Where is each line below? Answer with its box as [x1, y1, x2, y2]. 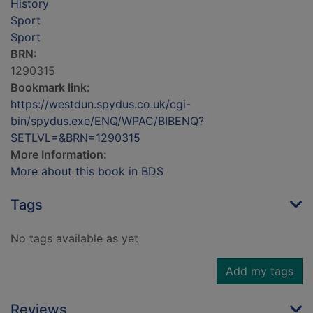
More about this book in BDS [10, 164, 163, 179]
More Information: [10, 147, 107, 162]
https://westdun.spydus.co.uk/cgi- [10, 97, 191, 112]
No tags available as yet [10, 231, 138, 246]
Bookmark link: [10, 80, 90, 95]
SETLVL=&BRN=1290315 [10, 131, 140, 145]
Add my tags [226, 264, 293, 279]
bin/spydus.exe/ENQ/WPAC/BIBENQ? [10, 114, 204, 129]
